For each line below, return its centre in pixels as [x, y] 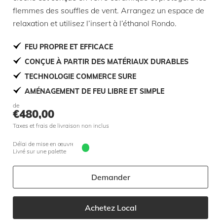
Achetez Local [110, 208]
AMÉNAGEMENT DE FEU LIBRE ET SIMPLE [94, 91]
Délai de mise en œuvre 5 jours [54, 144]
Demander [110, 177]
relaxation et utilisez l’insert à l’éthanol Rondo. [95, 23]
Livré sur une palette [39, 151]
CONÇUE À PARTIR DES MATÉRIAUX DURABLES [107, 62]
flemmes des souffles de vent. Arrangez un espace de [109, 10]
